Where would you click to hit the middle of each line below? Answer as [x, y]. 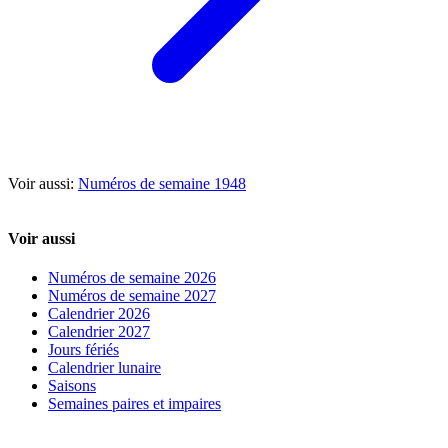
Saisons [72, 386]
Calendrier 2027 [99, 332]
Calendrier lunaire [104, 368]
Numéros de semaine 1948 [162, 183]
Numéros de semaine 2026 [132, 278]
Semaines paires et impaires [134, 404]
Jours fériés [83, 350]
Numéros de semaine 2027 [132, 296]
